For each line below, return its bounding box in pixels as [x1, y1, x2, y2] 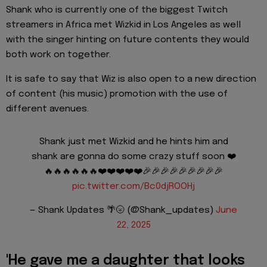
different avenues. [6, 104, 89, 114]
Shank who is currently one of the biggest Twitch [6, 5, 228, 15]
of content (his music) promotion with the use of [6, 89, 228, 99]
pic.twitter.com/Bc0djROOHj [72, 181, 195, 191]
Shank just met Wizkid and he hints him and [39, 136, 228, 147]
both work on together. [6, 50, 111, 60]
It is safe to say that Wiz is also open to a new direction [6, 74, 256, 84]
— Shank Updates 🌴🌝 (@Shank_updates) [30, 205, 216, 215]
